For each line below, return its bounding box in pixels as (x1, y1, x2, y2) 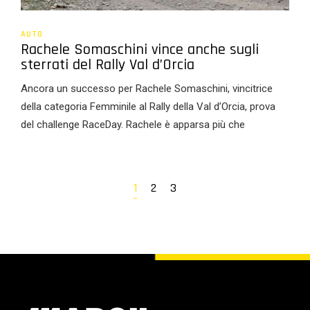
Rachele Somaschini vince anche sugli (21, 40, 259, 60)
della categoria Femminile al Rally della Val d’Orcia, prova (21, 100, 275, 113)
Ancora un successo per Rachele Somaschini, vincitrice (21, 82, 273, 95)
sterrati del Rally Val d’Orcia (21, 55, 194, 75)
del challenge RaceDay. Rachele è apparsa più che (21, 118, 245, 131)
